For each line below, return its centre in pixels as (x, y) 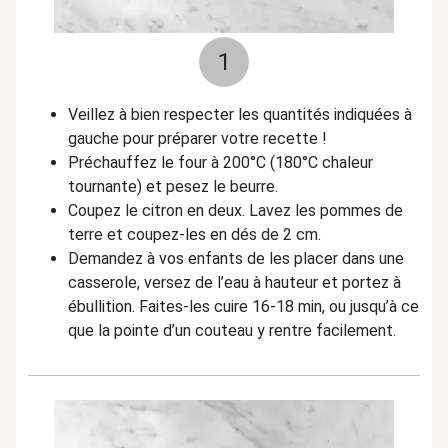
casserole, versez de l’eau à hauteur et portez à (234, 282)
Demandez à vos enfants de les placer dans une (236, 258)
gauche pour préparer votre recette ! (197, 138)
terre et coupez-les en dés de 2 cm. (194, 234)
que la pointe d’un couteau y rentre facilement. (234, 330)
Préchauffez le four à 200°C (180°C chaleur (220, 162)
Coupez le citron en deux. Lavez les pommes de (235, 210)
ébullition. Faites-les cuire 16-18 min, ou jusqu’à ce (243, 306)
